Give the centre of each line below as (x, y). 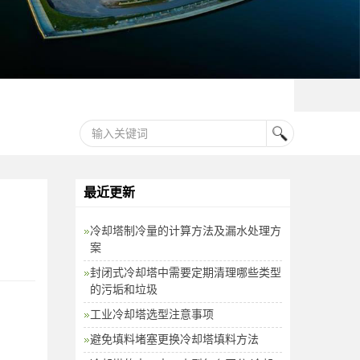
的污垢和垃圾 (123, 289)
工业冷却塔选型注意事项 (151, 314)
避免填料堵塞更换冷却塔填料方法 (174, 339)
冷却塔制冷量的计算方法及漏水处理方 (185, 230)
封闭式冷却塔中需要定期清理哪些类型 (185, 272)
